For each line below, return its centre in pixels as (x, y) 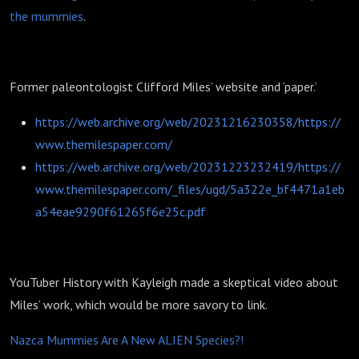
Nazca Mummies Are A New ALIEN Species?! (127, 340)
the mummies (46, 16)
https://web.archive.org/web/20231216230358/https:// (188, 122)
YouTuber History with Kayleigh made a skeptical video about (174, 282)
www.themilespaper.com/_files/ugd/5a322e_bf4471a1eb (190, 189)
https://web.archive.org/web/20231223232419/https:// (188, 167)
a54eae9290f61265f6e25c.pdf (121, 212)
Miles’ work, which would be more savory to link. (139, 305)
